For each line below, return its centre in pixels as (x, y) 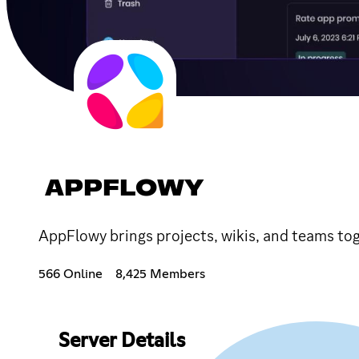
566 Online (71, 274)
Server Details (121, 341)
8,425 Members (160, 274)
